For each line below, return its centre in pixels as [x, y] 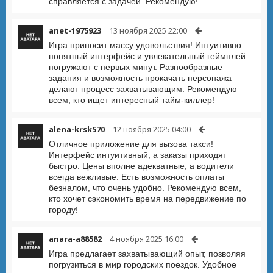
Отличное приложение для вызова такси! [131, 144]
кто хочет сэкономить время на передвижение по [147, 199]
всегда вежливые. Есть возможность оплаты [136, 177]
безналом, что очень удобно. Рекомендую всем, [145, 188]
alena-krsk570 [77, 129]
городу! [63, 210]
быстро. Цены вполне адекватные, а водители [141, 166]
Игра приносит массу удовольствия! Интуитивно [145, 45]
